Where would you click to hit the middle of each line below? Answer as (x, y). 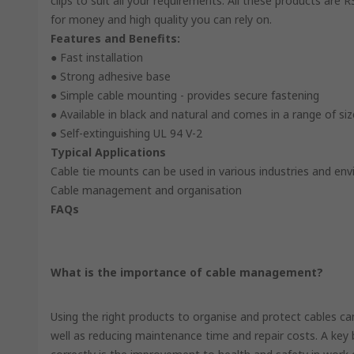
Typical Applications (108, 152)
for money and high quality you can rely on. (161, 19)
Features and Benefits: (115, 38)
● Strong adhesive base (111, 76)
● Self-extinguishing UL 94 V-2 (126, 133)
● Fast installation (97, 57)
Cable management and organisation (146, 190)
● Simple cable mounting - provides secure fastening (185, 95)
